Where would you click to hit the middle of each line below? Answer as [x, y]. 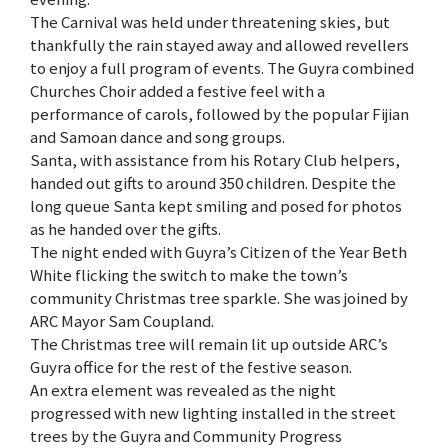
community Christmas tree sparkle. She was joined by [219, 297]
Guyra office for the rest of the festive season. [191, 366]
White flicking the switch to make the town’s [189, 274]
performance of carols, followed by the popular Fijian [219, 113]
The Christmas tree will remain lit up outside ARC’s [209, 343]
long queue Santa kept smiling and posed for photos [216, 205]
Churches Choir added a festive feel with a [177, 90]
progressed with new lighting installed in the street [213, 412]
